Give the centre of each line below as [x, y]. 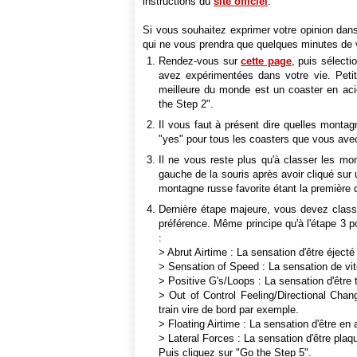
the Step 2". [186, 104]
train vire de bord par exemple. [229, 310]
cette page [266, 61]
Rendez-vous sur [200, 61]
